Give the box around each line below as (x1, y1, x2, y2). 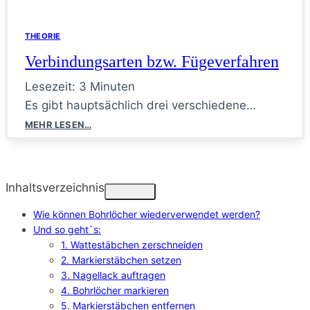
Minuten (90, 79, 135, 93)
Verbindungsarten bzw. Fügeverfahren (25, 52, 279, 71)
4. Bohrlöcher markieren (61, 284, 169, 296)
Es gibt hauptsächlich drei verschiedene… (25, 98, 256, 112)
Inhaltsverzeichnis (6, 180, 104, 194)
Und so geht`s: (33, 223, 101, 235)
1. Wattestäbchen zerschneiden (61, 238, 203, 250)
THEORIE (25, 30, 61, 41)
